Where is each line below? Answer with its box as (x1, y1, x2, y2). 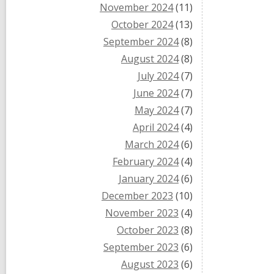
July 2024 (138, 69, 179, 83)
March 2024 (125, 138, 179, 151)
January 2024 (119, 172, 179, 185)
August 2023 (121, 257, 179, 271)
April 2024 (133, 120, 179, 134)
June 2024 (133, 86, 179, 100)
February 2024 (113, 155, 179, 168)
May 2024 (135, 103, 179, 117)
